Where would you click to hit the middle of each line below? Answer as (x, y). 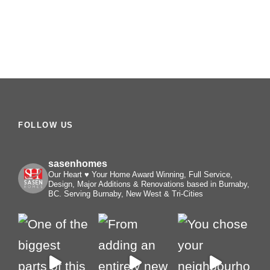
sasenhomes (78, 164)
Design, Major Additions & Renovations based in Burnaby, (149, 184)
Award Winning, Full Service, (181, 174)
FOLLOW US (46, 125)
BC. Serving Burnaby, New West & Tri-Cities (126, 194)
